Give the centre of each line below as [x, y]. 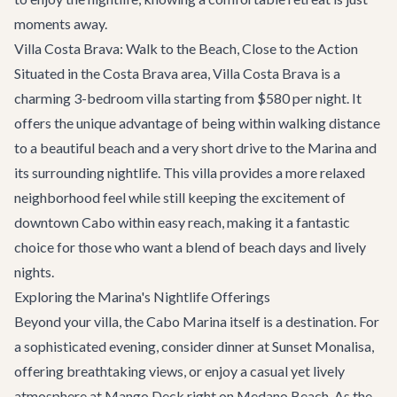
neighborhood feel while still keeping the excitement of [180, 197]
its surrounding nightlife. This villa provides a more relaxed [190, 172]
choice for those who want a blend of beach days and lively [190, 247]
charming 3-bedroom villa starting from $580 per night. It [188, 98]
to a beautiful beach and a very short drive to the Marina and [195, 148]
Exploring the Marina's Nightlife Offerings [142, 296]
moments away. [61, 23]
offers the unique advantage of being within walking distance [197, 123]
